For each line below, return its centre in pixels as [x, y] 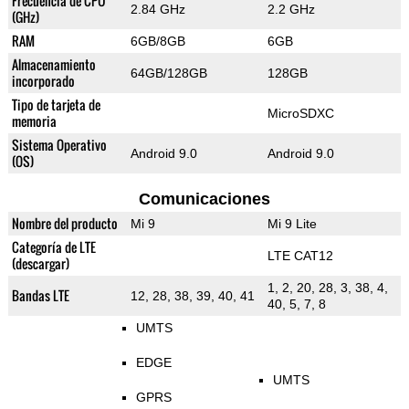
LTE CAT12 [300, 256]
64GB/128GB [168, 73]
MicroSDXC [300, 114]
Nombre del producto [64, 224]
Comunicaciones [204, 199]
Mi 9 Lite [292, 224]
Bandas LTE [40, 296]
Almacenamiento [53, 65]
